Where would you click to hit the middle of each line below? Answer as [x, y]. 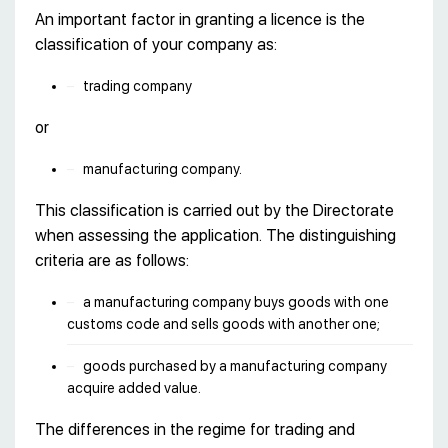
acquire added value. [134, 387]
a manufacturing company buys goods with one [236, 301]
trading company [137, 85]
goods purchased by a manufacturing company [235, 365]
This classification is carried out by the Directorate [214, 210]
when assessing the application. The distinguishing [215, 235]
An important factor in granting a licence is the [200, 19]
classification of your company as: [156, 44]
